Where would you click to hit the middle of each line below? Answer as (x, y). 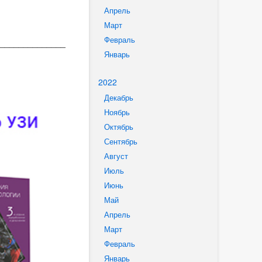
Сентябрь (120, 142)
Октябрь (118, 127)
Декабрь (118, 98)
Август (116, 156)
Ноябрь (117, 112)
